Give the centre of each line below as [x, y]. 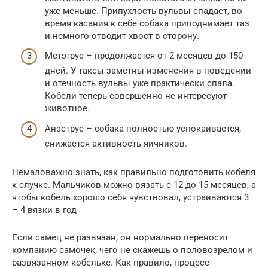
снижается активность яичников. [116, 143]
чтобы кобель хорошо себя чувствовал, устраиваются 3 [130, 197]
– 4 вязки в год [44, 210]
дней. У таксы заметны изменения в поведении [148, 71]
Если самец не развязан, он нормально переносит [120, 237]
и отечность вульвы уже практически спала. [140, 83]
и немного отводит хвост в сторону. [122, 36]
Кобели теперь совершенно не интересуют [136, 96]
